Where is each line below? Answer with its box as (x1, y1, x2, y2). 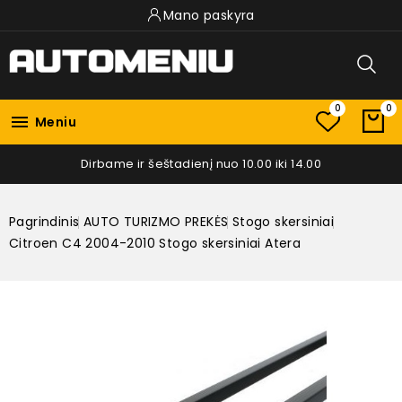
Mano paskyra (163, 6, 255, 24)
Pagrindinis (9, 212, 80, 231)
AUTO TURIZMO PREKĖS (83, 212, 229, 231)
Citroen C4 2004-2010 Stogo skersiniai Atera (9, 233, 301, 252)
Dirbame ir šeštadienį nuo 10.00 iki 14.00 (80, 154, 322, 172)
